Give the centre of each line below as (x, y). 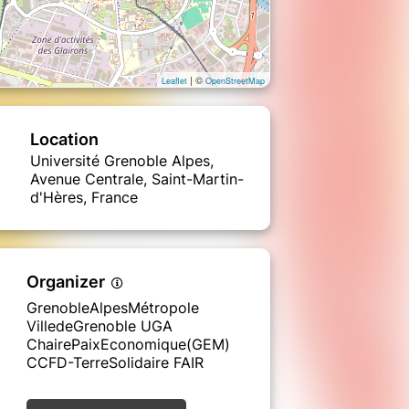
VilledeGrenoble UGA (100, 325)
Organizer (68, 281)
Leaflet (174, 80)
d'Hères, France (84, 197)
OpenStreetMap (235, 80)
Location (64, 139)
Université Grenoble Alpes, (122, 160)
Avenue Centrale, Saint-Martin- (137, 178)
